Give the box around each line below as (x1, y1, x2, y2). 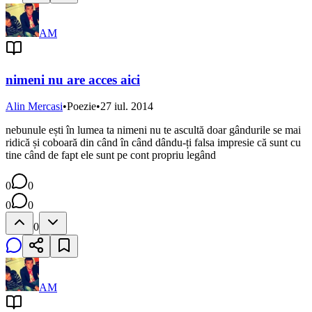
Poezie (67, 100, 96, 113)
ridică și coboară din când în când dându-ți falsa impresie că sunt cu (6, 136, 301, 149)
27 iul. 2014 (100, 100, 153, 113)
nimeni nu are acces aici (6, 72, 140, 87)
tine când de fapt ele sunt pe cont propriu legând (6, 149, 216, 162)
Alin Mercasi (6, 100, 63, 113)
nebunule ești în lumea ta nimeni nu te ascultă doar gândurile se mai (6, 124, 301, 136)
